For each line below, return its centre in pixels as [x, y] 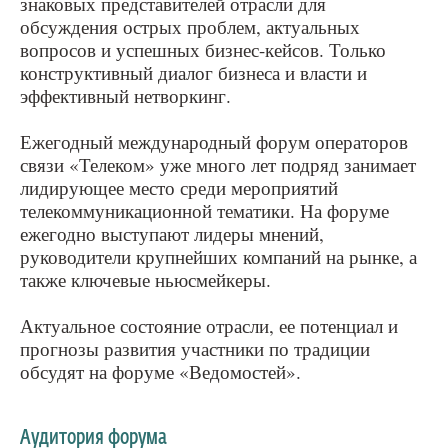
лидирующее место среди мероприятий [179, 187]
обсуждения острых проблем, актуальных [190, 26]
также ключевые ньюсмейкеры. [145, 279]
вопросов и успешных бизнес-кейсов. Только [203, 49]
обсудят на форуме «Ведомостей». [160, 371]
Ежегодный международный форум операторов [214, 141]
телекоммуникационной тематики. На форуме [204, 210]
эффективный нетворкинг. [125, 95]
